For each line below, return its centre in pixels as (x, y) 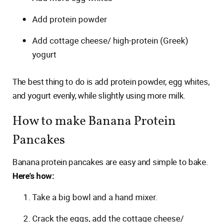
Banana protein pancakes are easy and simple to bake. (110, 162)
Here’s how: (33, 176)
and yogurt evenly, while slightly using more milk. (99, 95)
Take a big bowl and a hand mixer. (95, 197)
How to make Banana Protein (94, 122)
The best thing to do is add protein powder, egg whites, (111, 82)
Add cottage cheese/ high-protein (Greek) (110, 40)
